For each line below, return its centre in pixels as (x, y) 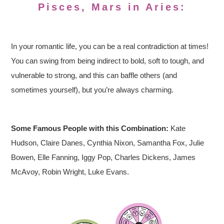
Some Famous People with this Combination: (90, 128)
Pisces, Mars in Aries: (112, 7)
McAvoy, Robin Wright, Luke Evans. (70, 172)
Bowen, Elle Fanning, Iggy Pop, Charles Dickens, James (103, 157)
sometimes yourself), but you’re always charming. (92, 90)
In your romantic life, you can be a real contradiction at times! (110, 46)
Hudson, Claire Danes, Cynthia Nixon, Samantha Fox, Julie (108, 143)
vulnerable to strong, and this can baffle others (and (94, 75)
